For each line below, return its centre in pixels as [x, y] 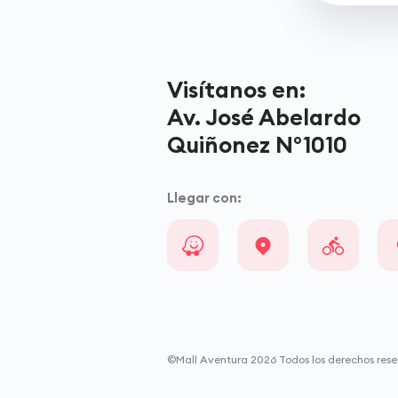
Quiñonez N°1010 [258, 145]
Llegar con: [205, 198]
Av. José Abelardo [264, 118]
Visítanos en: [237, 90]
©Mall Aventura [209, 360]
